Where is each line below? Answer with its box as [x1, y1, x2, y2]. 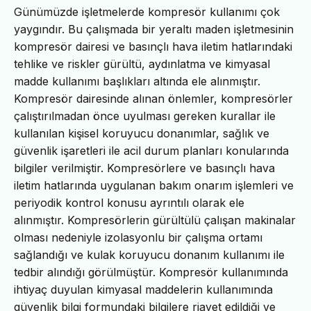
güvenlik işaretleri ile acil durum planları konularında [14, 143, 289, 158]
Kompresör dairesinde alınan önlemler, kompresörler [14, 91, 293, 106]
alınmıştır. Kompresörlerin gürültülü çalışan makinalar [14, 212, 296, 227]
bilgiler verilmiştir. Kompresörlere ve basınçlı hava [14, 160, 275, 175]
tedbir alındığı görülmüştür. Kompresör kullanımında [14, 264, 288, 279]
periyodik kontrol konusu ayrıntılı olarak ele [14, 195, 244, 210]
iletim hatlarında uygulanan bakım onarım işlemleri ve [14, 178, 294, 192]
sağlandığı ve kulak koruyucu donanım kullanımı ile [14, 247, 285, 262]
